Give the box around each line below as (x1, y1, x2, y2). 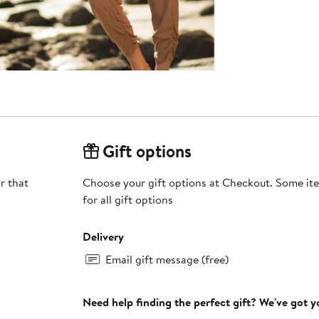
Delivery (82, 229, 124, 245)
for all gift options (82, 192, 173, 208)
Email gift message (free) (105, 251, 229, 268)
